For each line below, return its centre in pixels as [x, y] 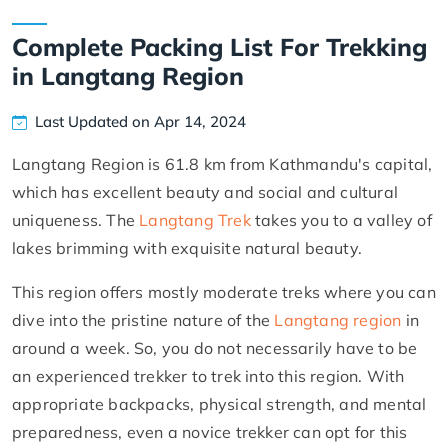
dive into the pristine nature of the [143, 320]
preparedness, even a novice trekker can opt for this [210, 432]
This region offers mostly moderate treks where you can [224, 292]
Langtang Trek [195, 220]
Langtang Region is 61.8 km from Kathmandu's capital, [222, 164]
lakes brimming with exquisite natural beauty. [189, 248]
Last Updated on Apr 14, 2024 [140, 121]
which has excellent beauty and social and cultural [205, 192]
